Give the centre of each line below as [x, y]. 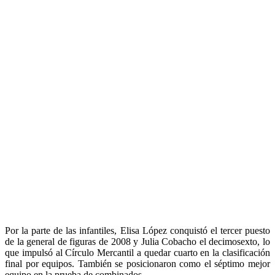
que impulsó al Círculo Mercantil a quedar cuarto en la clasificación [137, 252]
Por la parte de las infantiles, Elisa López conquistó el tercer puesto [137, 230]
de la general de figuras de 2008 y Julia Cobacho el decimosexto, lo [137, 241]
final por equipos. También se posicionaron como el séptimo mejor [137, 263]
